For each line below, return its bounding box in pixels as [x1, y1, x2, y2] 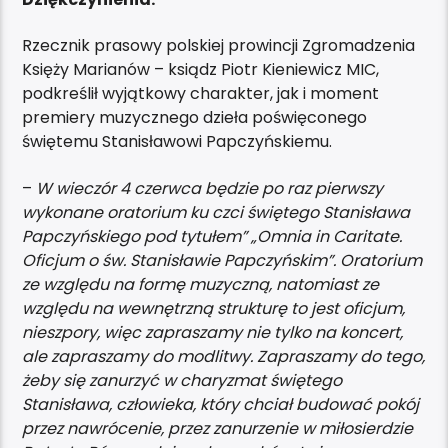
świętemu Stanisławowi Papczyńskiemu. [22, 130, 333, 154]
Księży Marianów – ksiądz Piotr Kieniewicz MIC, [22, 58, 380, 82]
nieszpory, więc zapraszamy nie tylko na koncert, [22, 320, 404, 344]
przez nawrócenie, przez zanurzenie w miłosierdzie [22, 416, 414, 440]
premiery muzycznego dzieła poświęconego [22, 106, 368, 130]
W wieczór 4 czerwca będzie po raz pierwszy [36, 176, 384, 200]
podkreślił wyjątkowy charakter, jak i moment [22, 82, 380, 106]
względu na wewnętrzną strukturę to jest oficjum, [22, 296, 406, 320]
